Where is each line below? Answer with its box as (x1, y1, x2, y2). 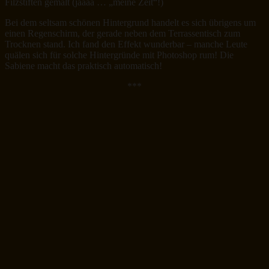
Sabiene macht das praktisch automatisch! (5, 60, 162, 71)
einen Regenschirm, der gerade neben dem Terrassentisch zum (5, 28, 240, 38)
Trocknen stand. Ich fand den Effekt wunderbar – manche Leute (5, 38, 247, 49)
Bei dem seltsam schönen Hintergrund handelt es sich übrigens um (5, 17, 256, 28)
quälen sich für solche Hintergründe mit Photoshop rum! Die (5, 49, 234, 60)
